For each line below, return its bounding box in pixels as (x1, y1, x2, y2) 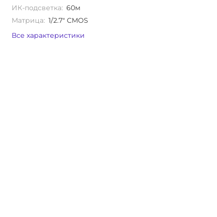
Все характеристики (12, 31, 85, 40)
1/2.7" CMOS (48, 15, 89, 25)
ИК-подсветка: (12, 3, 63, 12)
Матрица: (12, 15, 46, 25)
